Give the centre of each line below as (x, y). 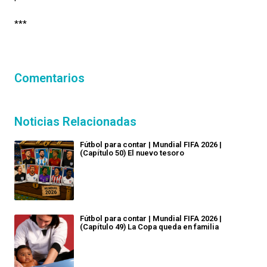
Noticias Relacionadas (75, 122)
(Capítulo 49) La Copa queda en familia (149, 227)
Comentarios (49, 78)
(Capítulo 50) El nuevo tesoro (132, 153)
